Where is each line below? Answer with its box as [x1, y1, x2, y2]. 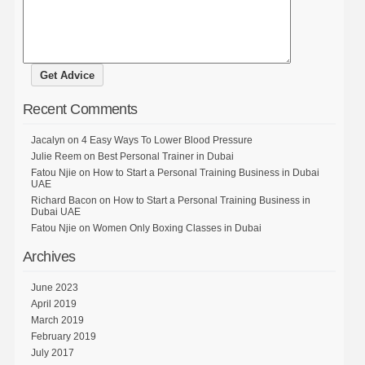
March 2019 [30, 314, 84, 326]
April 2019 [30, 297, 77, 310]
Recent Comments [22, 100, 138, 117]
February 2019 [30, 330, 96, 342]
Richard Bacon [30, 194, 97, 206]
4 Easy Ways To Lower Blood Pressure [81, 134, 253, 146]
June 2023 [30, 281, 78, 293]
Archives [22, 248, 76, 265]
